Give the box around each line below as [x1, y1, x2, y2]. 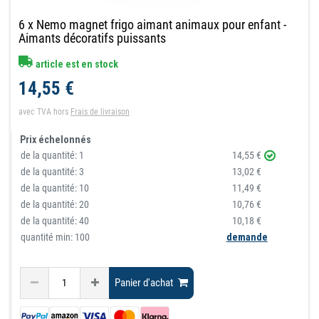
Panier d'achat [115, 276, 174, 290]
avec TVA [19, 106, 52, 117]
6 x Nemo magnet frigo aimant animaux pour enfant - [19, 16, 287, 32]
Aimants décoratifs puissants [19, 30, 167, 46]
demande [226, 231, 268, 243]
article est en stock [33, 58, 119, 70]
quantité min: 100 [21, 231, 90, 243]
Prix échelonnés [20, 133, 92, 145]
